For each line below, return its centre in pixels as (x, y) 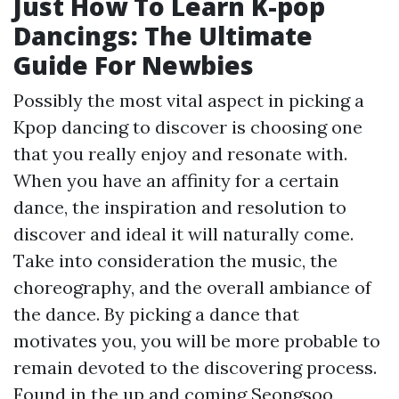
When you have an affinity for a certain (176, 180)
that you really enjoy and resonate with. (180, 154)
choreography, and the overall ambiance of (192, 287)
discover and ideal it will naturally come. (183, 234)
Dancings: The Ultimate (163, 36)
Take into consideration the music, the (175, 261)
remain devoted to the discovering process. (195, 367)
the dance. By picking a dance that (156, 314)
